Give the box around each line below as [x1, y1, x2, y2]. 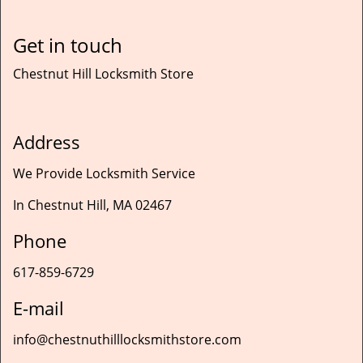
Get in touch [13, 32, 122, 58]
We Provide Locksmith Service [13, 164, 195, 182]
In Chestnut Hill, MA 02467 [13, 196, 172, 214]
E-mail [13, 296, 64, 320]
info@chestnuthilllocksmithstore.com [13, 331, 241, 348]
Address [13, 130, 80, 154]
